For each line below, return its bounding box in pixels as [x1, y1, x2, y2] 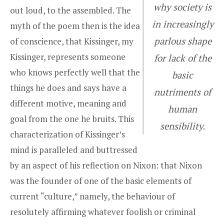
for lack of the [153, 52, 211, 64]
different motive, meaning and [10, 97, 126, 109]
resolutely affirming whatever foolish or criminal [10, 206, 195, 218]
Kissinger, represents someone [10, 51, 125, 63]
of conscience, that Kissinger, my [10, 35, 133, 47]
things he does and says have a [10, 82, 126, 94]
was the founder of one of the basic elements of [10, 175, 191, 187]
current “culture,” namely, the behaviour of [10, 190, 175, 202]
